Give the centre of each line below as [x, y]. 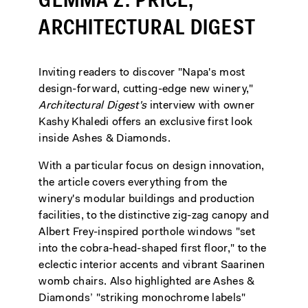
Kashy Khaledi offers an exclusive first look [146, 123]
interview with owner [201, 106]
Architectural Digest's [93, 106]
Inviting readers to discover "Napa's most [142, 73]
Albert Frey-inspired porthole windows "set [147, 233]
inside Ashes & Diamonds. [105, 139]
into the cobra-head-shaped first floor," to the [153, 249]
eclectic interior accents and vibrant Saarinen [152, 266]
